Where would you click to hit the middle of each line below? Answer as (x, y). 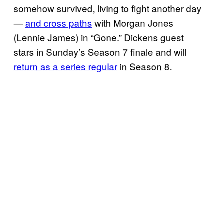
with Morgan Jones (133, 22)
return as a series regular (65, 66)
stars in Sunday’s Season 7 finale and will (100, 51)
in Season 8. (146, 66)
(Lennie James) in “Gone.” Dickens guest (99, 37)
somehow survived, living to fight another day (108, 8)
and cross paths (59, 22)
